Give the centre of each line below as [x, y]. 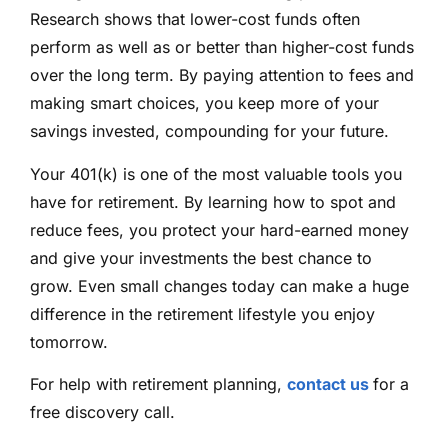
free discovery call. [102, 412]
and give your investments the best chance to [201, 257]
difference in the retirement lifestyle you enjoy [202, 313]
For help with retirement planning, [158, 384]
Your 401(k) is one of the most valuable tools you [216, 173]
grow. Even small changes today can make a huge [219, 285]
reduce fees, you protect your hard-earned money [219, 229]
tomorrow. [69, 341]
